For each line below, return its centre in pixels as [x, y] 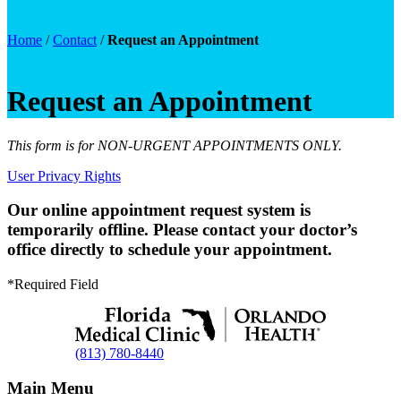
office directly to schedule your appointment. [170, 250]
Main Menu [51, 388]
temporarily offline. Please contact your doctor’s [182, 230]
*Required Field [53, 284]
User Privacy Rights [64, 175]
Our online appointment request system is [159, 210]
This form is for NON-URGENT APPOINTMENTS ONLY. [175, 145]
